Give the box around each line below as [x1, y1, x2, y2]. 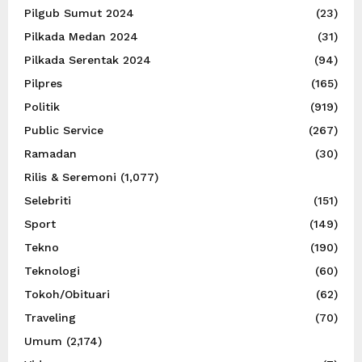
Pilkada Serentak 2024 [24, 53, 151, 66]
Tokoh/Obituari [24, 287, 110, 301]
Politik [24, 99, 60, 113]
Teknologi [24, 263, 80, 277]
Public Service [24, 123, 103, 137]
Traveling [24, 310, 76, 324]
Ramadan [24, 146, 77, 160]
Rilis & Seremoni [24, 170, 116, 183]
